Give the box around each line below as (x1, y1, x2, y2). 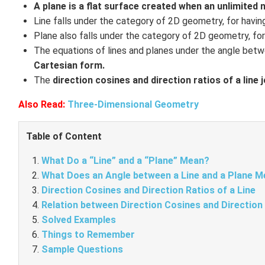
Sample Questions (41, 244, 125, 255)
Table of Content (26, 131, 102, 142)
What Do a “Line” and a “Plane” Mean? (41, 155, 209, 166)
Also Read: (18, 99, 65, 110)
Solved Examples (41, 214, 116, 225)
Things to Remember (41, 229, 135, 240)
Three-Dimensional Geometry (67, 99, 199, 110)
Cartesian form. (33, 60, 105, 71)
